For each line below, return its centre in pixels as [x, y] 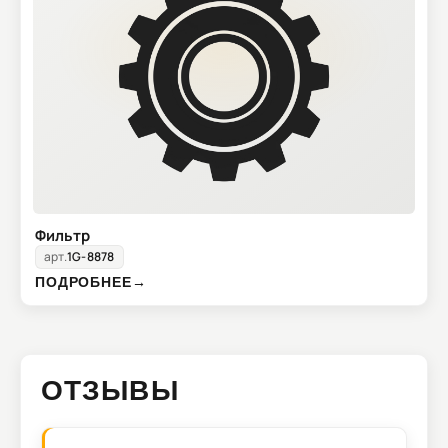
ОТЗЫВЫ [110, 389]
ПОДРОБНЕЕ [83, 282]
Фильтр [62, 236]
